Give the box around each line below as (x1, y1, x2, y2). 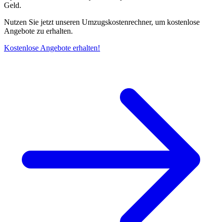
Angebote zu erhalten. (4, 27, 73, 36)
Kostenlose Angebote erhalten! (4, 44, 100, 53)
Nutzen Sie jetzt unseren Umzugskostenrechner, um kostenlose (4, 18, 200, 27)
